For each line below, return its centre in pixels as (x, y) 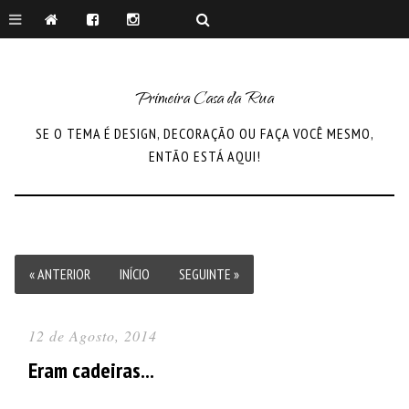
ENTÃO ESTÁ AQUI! (204, 156)
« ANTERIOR (60, 273)
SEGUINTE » (209, 273)
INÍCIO (135, 273)
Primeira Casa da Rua (204, 100)
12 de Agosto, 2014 (93, 335)
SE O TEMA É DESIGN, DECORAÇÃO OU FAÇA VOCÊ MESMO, (204, 133)
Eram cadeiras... (91, 370)
